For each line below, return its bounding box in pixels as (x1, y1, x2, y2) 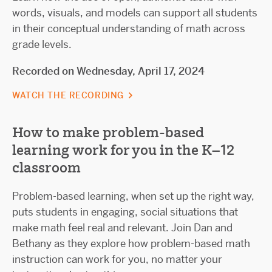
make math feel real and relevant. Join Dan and (12, 220, 233, 234)
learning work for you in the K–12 (12, 141, 234, 159)
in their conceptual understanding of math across (12, 21, 245, 35)
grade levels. (12, 37, 72, 51)
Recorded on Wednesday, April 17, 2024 (12, 64, 205, 78)
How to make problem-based (12, 124, 204, 141)
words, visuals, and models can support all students (12, 5, 257, 19)
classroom (12, 159, 81, 177)
